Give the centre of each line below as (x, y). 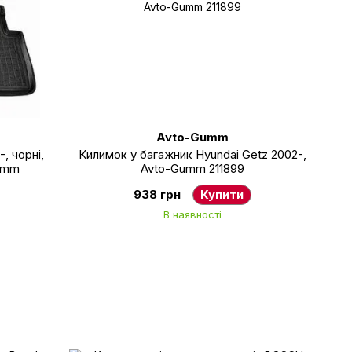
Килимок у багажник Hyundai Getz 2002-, (192, 154)
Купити (222, 194)
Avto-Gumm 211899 (192, 169)
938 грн (157, 194)
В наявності (192, 214)
